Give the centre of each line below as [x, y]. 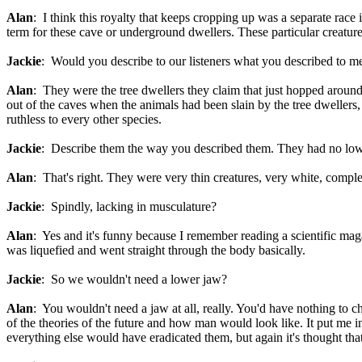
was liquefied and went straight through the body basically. [156, 250]
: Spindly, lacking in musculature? [129, 206]
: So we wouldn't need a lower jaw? [134, 279]
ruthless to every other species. [84, 119]
